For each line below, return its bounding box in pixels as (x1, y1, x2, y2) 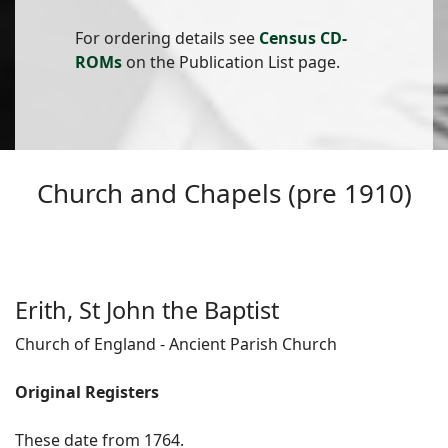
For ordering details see (75, 27, 259, 50)
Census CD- (259, 27, 347, 50)
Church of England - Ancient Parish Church (15, 333, 337, 356)
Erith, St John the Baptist (15, 294, 279, 327)
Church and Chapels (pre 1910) (36, 175, 412, 212)
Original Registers (15, 381, 159, 404)
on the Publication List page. (122, 51, 340, 74)
